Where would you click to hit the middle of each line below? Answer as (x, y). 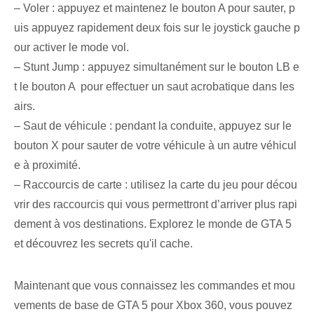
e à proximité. (47, 165)
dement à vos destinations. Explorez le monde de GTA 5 (153, 224)
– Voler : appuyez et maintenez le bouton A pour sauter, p (155, 8)
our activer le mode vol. (71, 48)
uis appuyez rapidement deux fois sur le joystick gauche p (157, 28)
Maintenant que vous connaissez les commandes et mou (155, 286)
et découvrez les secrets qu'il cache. (103, 244)
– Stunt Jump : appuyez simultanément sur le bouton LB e (157, 67)
